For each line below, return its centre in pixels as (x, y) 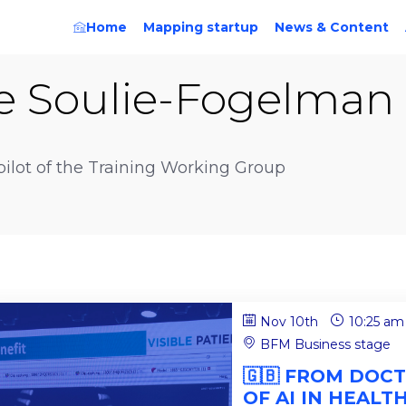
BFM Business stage (326, 345)
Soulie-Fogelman (211, 99)
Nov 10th (290, 322)
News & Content (332, 27)
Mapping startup (201, 27)
